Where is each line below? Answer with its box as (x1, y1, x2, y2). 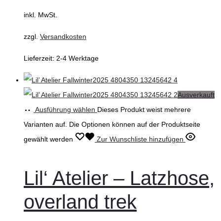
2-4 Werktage (56, 54, 99, 63)
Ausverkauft (178, 91, 215, 99)
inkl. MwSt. (24, 11, 57, 19)
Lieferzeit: (24, 54, 56, 63)
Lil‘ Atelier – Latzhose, (24, 167, 215, 189)
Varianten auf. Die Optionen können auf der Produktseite (24, 120, 200, 129)
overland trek (24, 191, 137, 213)
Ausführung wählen (35, 106, 95, 114)
